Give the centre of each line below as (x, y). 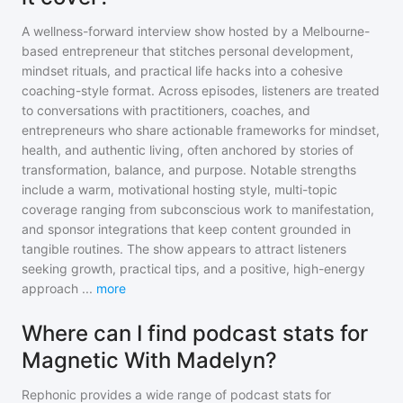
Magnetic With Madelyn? (149, 360)
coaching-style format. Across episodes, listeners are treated (201, 90)
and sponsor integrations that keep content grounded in (186, 229)
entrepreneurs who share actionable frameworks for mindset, (201, 130)
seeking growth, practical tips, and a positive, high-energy (193, 269)
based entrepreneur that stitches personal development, (188, 51)
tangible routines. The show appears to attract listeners (184, 249)
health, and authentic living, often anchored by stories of (188, 150)
